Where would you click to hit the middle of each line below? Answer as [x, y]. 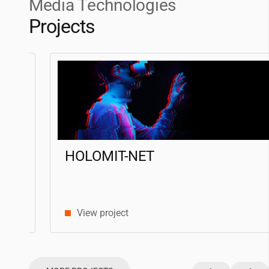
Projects [62, 26]
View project [82, 213]
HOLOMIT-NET [89, 156]
